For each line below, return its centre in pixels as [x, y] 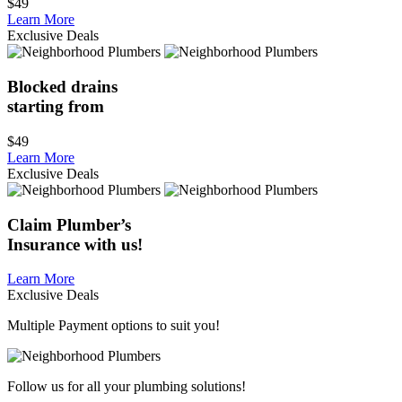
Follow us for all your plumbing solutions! [127, 387]
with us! [111, 244]
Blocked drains [62, 87]
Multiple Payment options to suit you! [114, 326]
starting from [56, 107]
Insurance [44, 244]
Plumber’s [94, 224]
